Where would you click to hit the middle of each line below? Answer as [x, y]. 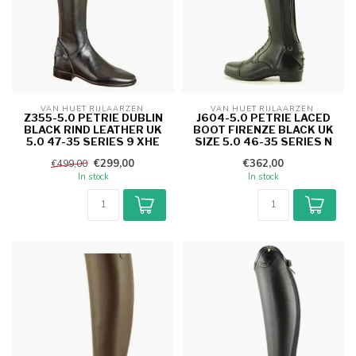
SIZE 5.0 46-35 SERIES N [263, 142]
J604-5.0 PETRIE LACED [263, 118]
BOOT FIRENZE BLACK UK [263, 130]
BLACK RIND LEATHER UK [93, 130]
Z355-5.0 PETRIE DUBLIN [93, 118]
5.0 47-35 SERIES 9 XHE [93, 142]
